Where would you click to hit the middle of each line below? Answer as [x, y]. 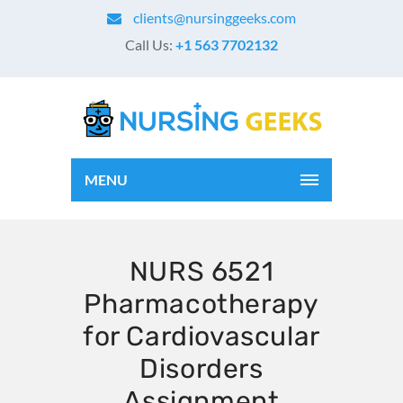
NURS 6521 [201, 272]
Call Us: [150, 45]
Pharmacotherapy [201, 304]
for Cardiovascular [201, 336]
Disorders [201, 369]
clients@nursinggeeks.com [213, 18]
